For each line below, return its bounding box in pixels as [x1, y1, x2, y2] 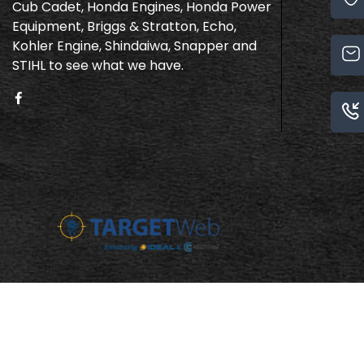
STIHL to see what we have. [12, 55, 184, 75]
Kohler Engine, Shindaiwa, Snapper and [12, 36, 257, 55]
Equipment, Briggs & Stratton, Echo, [12, 16, 236, 36]
